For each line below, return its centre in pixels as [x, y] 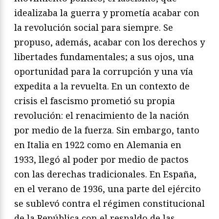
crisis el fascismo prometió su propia [95, 100]
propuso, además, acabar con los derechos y [109, 42]
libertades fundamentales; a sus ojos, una [104, 56]
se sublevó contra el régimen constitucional [109, 203]
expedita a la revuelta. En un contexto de [102, 86]
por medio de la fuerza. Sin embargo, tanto [107, 130]
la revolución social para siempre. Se [94, 27]
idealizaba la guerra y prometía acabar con [107, 12]
